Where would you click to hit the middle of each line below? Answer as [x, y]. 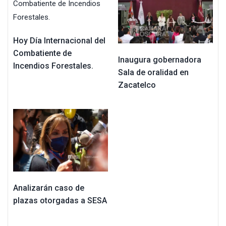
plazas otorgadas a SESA [60, 201]
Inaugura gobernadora [160, 60]
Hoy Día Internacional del [59, 40]
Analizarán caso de [49, 188]
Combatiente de [42, 53]
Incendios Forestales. [53, 66]
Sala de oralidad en [153, 73]
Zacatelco [137, 85]
